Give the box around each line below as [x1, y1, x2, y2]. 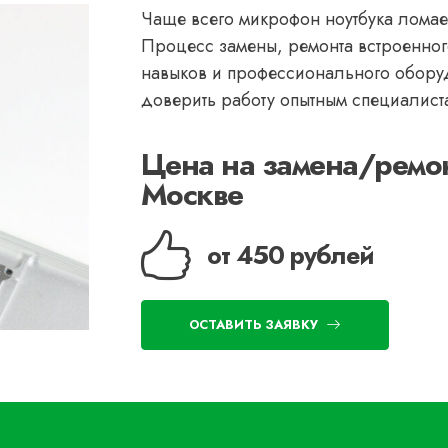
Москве [140, 173, 243, 216]
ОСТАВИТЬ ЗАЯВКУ [188, 315, 318, 334]
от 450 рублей [206, 237, 374, 273]
